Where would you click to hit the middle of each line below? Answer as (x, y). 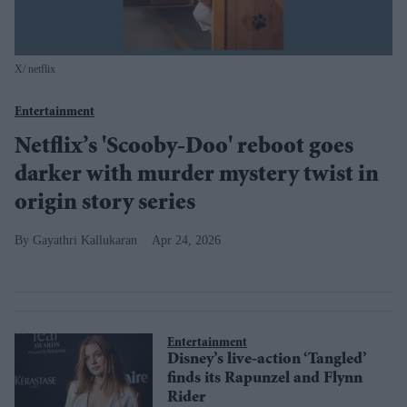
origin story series (105, 204)
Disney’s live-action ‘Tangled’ (267, 360)
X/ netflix (35, 69)
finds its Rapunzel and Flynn (265, 379)
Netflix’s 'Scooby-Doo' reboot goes (184, 148)
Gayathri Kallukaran (85, 240)
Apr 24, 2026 (186, 240)
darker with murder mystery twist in (197, 176)
